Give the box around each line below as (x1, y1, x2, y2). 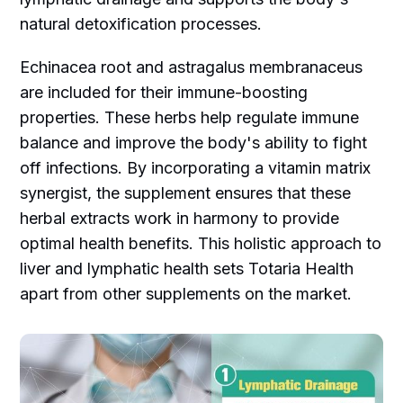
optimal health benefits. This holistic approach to (20, 234, 382, 254)
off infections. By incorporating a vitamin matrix (20, 158, 372, 178)
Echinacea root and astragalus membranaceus (20, 58, 363, 77)
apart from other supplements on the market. (20, 284, 353, 304)
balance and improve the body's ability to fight (20, 133, 368, 153)
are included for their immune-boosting (20, 83, 309, 103)
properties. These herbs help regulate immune (20, 108, 360, 128)
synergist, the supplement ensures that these (20, 184, 352, 203)
